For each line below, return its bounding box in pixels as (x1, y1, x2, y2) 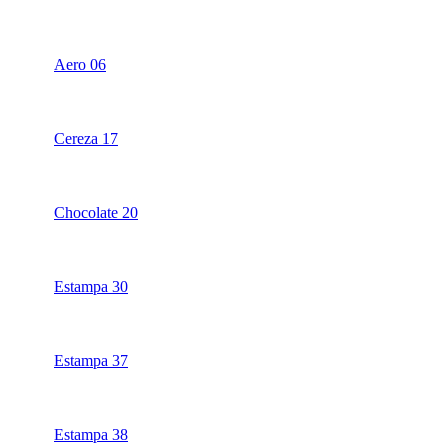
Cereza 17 (54, 130, 118, 148)
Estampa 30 (54, 278, 128, 296)
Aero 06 (54, 56, 106, 74)
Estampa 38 (54, 426, 128, 444)
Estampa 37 (54, 352, 128, 370)
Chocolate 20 (54, 204, 138, 222)
